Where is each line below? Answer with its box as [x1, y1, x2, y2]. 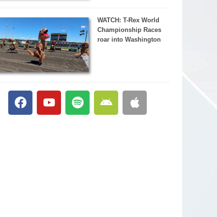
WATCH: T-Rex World [97, 16, 159, 24]
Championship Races [97, 26, 161, 34]
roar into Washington [97, 36, 161, 44]
